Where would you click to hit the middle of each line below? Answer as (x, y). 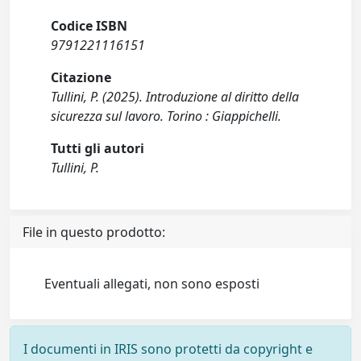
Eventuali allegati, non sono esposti (152, 284)
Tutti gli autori (98, 148)
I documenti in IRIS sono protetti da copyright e (168, 349)
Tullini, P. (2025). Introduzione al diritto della (175, 97)
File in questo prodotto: (94, 232)
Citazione (81, 77)
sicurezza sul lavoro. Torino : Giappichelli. (166, 116)
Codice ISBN (89, 26)
